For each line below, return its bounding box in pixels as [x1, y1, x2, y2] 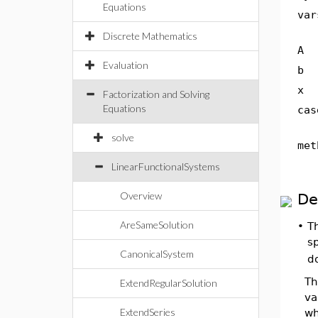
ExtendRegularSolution [120, 277, 217, 289]
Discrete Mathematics [103, 30, 197, 42]
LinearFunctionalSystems [111, 160, 220, 172]
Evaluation [103, 59, 148, 71]
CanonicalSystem [120, 248, 194, 260]
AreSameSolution [120, 219, 194, 231]
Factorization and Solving [103, 88, 209, 100]
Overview [120, 190, 162, 202]
